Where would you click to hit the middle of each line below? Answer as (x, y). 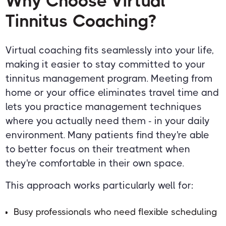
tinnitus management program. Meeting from (109, 78)
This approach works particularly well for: (100, 185)
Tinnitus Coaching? (81, 21)
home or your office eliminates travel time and (112, 92)
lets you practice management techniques (104, 106)
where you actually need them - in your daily (108, 121)
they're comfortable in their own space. (95, 163)
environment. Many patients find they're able (108, 135)
